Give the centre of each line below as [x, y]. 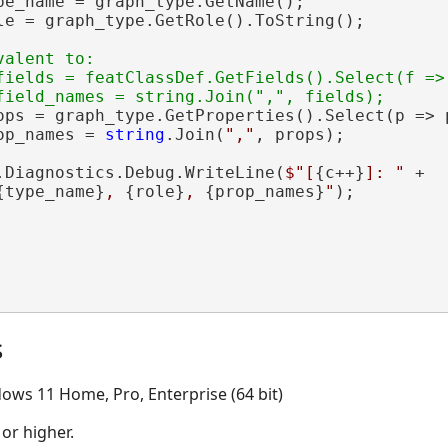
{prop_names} [264, 191]
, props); [299, 134]
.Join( [194, 134]
